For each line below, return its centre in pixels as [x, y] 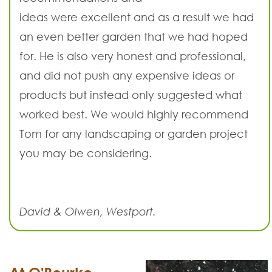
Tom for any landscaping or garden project [134, 134]
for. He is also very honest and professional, [133, 56]
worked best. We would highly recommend [134, 114]
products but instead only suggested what [131, 95]
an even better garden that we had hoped [134, 37]
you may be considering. [86, 153]
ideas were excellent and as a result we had [137, 17]
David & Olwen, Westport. [88, 212]
